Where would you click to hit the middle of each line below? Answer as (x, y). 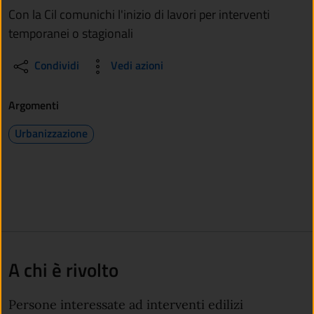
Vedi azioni (137, 65)
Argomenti (34, 105)
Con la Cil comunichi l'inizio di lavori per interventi (139, 15)
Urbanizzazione (51, 133)
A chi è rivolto (63, 270)
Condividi (56, 65)
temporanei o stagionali (71, 34)
